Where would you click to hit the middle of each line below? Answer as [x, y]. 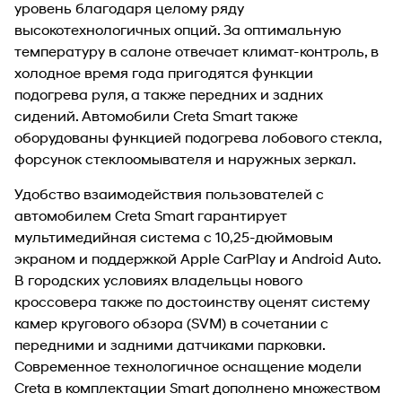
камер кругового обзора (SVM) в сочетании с [171, 322]
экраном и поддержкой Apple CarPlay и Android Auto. [197, 258]
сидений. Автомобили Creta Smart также [156, 115]
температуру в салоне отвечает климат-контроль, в [197, 50]
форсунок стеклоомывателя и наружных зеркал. [185, 158]
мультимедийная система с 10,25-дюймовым [174, 236]
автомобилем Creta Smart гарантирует [151, 214]
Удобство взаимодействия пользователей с [169, 193]
